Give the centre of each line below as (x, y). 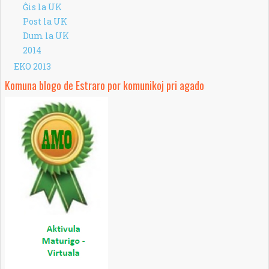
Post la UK (45, 21)
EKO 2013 (32, 66)
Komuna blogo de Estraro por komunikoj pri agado (104, 85)
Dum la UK (46, 35)
